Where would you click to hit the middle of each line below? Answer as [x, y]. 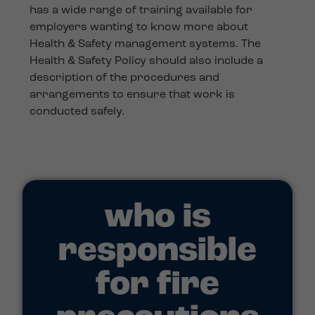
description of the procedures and [125, 78]
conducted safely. [77, 112]
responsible [157, 251]
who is [157, 218]
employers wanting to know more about [139, 28]
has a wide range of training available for [141, 11]
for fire [157, 285]
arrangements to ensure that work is [133, 95]
